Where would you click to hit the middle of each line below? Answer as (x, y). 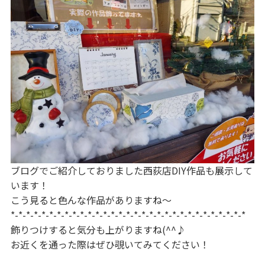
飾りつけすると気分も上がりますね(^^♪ (98, 229)
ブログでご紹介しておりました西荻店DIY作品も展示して (132, 170)
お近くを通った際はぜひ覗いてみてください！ (110, 244)
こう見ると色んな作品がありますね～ (91, 200)
